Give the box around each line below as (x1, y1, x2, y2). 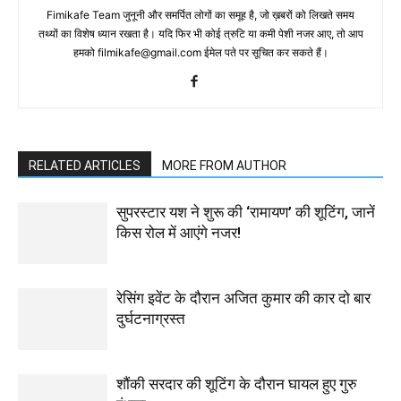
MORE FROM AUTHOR (162, 158, 286, 173)
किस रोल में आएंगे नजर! (116, 224, 241, 242)
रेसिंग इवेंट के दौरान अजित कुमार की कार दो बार (116, 289, 371, 307)
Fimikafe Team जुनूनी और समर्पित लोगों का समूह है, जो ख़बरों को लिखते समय (47, 8, 354, 21)
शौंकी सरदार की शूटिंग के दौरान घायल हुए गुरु (116, 375, 357, 393)
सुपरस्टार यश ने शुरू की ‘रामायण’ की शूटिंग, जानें (116, 203, 375, 221)
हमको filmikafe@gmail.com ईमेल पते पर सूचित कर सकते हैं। (73, 46, 328, 59)
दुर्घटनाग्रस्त (116, 310, 185, 328)
